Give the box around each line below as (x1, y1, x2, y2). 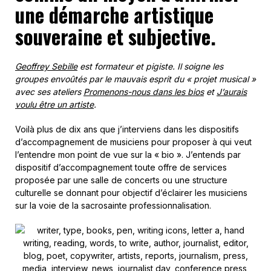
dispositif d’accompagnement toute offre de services (15, 162, 227, 172)
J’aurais (217, 86, 247, 97)
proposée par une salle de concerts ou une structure (15, 174, 227, 185)
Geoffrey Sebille (15, 60, 77, 71)
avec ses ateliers (15, 86, 83, 97)
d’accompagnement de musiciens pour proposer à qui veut (15, 136, 252, 147)
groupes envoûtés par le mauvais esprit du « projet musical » (15, 73, 256, 84)
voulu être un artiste (15, 99, 94, 109)
